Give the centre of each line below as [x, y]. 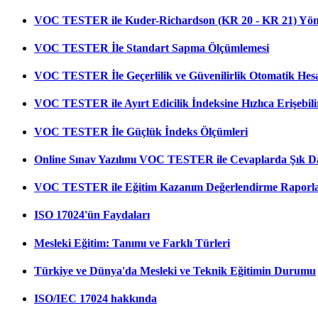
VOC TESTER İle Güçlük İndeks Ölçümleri [141, 131]
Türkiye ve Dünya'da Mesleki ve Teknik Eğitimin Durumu [175, 270]
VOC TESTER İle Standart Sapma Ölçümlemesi [152, 48]
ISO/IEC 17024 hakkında [95, 299]
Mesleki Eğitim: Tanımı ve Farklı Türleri [132, 243]
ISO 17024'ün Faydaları [92, 215]
